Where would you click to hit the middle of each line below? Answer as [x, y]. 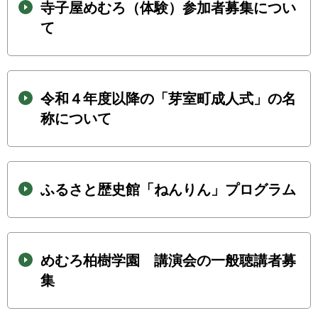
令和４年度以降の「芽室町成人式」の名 [168, 99]
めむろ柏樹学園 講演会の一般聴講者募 [168, 261]
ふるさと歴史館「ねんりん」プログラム [168, 190]
